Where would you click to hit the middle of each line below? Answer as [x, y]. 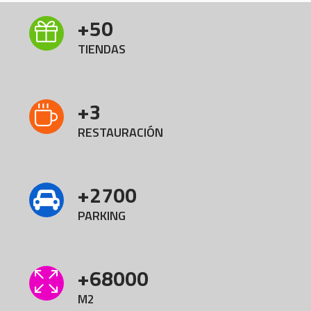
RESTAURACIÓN [120, 133]
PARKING [101, 216]
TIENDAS [101, 49]
